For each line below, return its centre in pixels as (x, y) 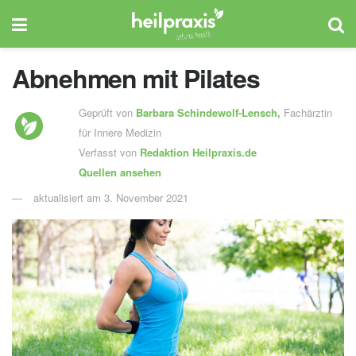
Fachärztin (308, 112)
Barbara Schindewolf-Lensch (206, 112)
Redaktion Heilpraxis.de (198, 152)
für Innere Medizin (120, 132)
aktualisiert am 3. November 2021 (111, 197)
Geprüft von (107, 112)
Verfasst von (109, 152)
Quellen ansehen (120, 172)
